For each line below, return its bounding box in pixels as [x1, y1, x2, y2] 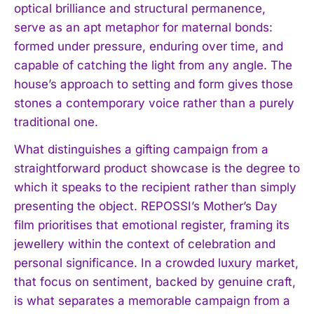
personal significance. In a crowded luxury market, [14, 255, 299, 270]
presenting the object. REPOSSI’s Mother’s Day [14, 198, 278, 213]
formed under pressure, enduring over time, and [14, 39, 283, 53]
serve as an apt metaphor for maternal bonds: [14, 20, 273, 34]
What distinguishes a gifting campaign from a [14, 142, 268, 156]
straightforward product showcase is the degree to [14, 161, 300, 175]
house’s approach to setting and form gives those [14, 76, 293, 91]
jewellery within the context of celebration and [14, 236, 275, 251]
